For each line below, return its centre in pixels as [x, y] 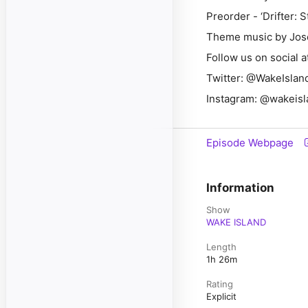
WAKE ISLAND [236, 222]
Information [240, 188]
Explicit [221, 296]
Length [221, 247]
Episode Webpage [250, 143]
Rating [220, 284]
